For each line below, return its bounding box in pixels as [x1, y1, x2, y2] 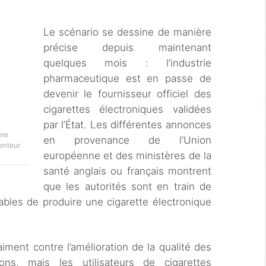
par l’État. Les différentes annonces [43, 119, 211, 131]
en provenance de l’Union [43, 134, 211, 146]
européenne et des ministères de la [43, 150, 211, 161]
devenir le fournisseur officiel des [43, 88, 211, 100]
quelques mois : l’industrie [43, 57, 211, 69]
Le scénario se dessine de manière [43, 26, 211, 38]
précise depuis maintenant [43, 42, 211, 53]
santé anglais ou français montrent [43, 165, 211, 177]
